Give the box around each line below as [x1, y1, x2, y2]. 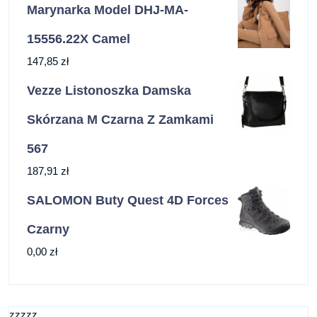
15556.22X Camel [27, 31, 130, 46]
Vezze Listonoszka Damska [27, 83, 191, 98]
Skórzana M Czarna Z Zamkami [27, 112, 214, 127]
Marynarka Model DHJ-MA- [27, 2, 188, 17]
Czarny [27, 221, 69, 236]
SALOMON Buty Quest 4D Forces [27, 192, 229, 207]
